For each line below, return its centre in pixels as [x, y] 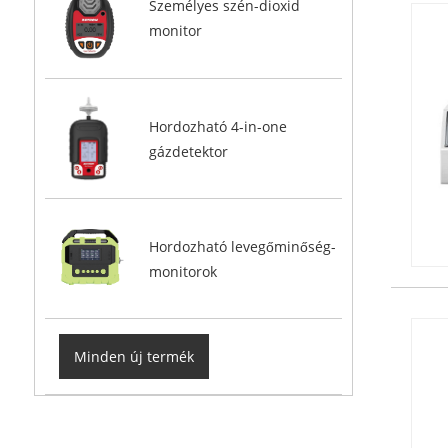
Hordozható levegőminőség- [242, 246]
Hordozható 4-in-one [217, 126]
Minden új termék [134, 357]
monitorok [182, 271]
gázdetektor [188, 151]
